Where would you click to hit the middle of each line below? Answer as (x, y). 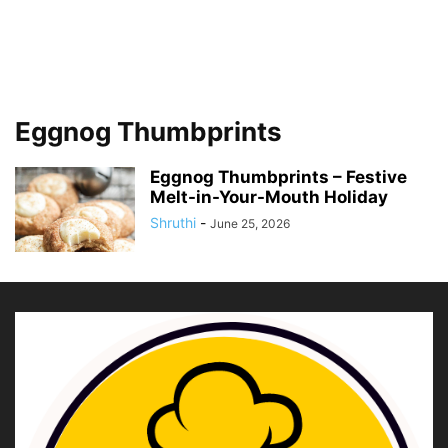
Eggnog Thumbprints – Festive (278, 177)
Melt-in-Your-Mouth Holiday (269, 197)
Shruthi (173, 222)
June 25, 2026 (250, 223)
